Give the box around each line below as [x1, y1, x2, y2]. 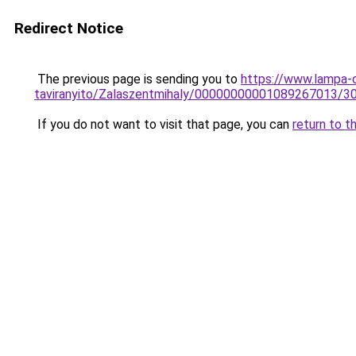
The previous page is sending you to [34, 72, 241, 87]
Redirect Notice [14, 19, 123, 37]
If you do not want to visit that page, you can [34, 117, 292, 132]
